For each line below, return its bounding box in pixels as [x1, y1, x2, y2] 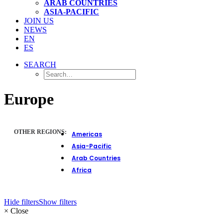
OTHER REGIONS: [14, 128, 67, 135]
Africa [72, 165, 92, 174]
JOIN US [24, 16, 54, 25]
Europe [4, 90, 54, 109]
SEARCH [24, 60, 56, 69]
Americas [72, 129, 102, 138]
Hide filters [4, 197, 39, 206]
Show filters [39, 197, 77, 206]
